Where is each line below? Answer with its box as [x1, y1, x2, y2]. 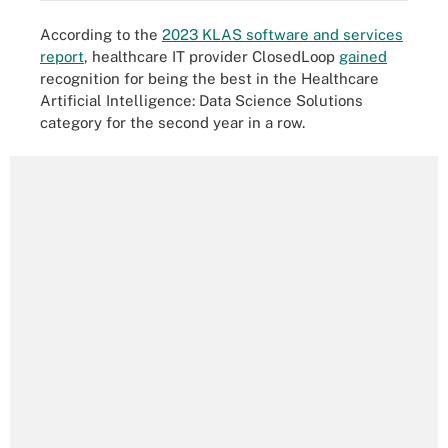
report [40, 47, 84, 65]
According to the [40, 25, 162, 43]
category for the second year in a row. [40, 113, 305, 131]
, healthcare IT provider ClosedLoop [84, 47, 339, 65]
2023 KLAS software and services [162, 25, 403, 43]
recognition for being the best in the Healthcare [40, 69, 379, 87]
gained [339, 47, 387, 65]
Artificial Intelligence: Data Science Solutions [40, 91, 363, 109]
